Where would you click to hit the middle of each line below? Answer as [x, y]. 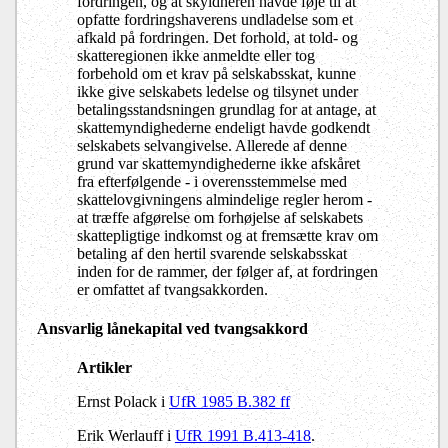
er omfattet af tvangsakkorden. [172, 289]
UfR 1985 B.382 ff [229, 402]
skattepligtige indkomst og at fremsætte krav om [227, 235]
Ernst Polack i [123, 402]
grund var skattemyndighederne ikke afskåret [218, 163]
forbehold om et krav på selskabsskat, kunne [216, 73]
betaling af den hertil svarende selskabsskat [212, 253]
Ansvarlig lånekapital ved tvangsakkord [172, 328]
